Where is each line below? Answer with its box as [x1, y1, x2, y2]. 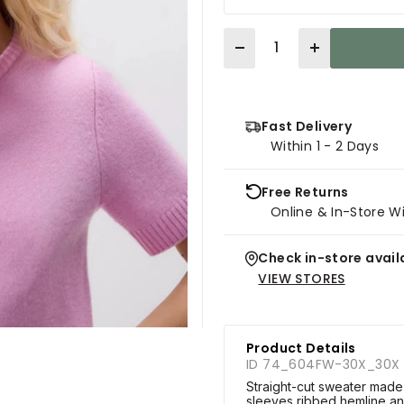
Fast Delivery [262, 116, 353, 135]
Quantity [223, 28, 278, 47]
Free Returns [262, 182, 349, 201]
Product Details [246, 338, 356, 357]
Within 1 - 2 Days [271, 136, 380, 155]
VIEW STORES [258, 269, 345, 288]
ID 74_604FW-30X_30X [246, 354, 400, 373]
